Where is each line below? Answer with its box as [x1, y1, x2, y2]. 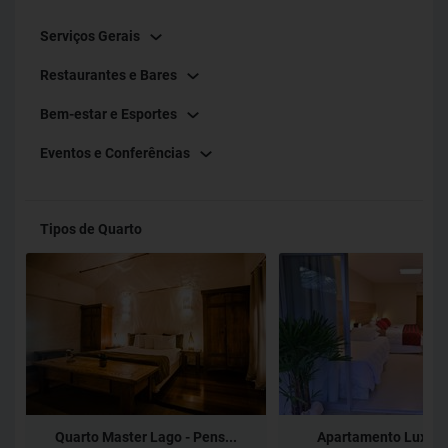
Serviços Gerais [40, 28, 140, 44]
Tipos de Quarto [40, 221, 142, 237]
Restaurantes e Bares [40, 67, 177, 83]
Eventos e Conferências [40, 145, 190, 161]
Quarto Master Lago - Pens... [55, 429, 237, 445]
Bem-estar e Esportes [40, 106, 177, 122]
